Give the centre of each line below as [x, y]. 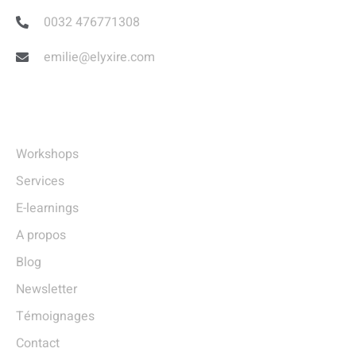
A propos [41, 236]
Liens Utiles [68, 118]
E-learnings [47, 209]
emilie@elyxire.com [99, 58]
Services [40, 182]
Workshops [47, 155]
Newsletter [46, 290]
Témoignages [55, 317]
